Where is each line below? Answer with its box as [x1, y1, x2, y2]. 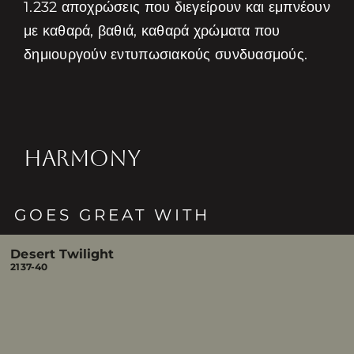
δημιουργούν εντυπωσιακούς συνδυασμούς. [23, 46, 308, 63]
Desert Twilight [10, 247, 115, 262]
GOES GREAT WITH [14, 205, 211, 224]
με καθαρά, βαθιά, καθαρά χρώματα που [23, 22, 281, 40]
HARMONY [23, 145, 141, 171]
